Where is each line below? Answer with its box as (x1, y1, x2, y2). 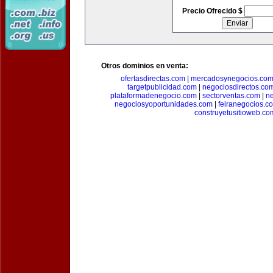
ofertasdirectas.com (121, 74, 185, 83)
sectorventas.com (202, 91, 260, 100)
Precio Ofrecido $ (182, 7, 244, 15)
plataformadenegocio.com (110, 91, 197, 100)
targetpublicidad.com (127, 83, 197, 91)
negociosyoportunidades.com (115, 100, 213, 108)
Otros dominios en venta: (101, 62, 188, 70)
